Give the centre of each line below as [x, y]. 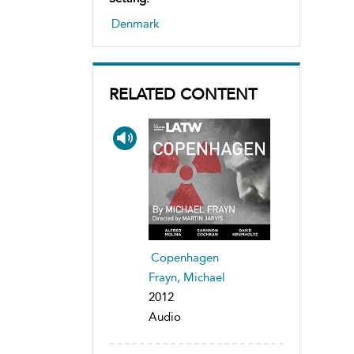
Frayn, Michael [187, 277]
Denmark [136, 23]
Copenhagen [185, 257]
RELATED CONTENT [183, 94]
